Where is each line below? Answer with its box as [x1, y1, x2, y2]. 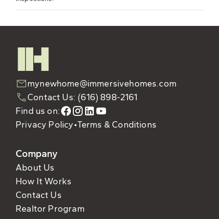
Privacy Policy [16, 119, 74, 131]
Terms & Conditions [77, 119, 156, 131]
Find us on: [16, 106, 60, 117]
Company [16, 148, 58, 160]
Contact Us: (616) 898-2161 [27, 92, 138, 103]
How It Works [16, 176, 72, 187]
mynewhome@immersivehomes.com [27, 78, 177, 89]
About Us [16, 162, 55, 174]
